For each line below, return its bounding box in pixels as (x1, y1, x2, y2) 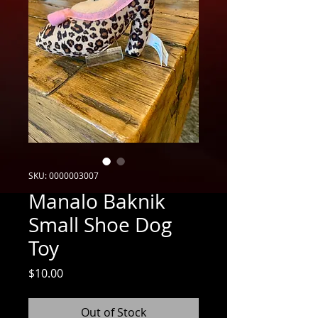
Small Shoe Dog (28, 211, 172, 238)
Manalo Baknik (28, 187, 165, 214)
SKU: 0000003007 (28, 169, 99, 181)
